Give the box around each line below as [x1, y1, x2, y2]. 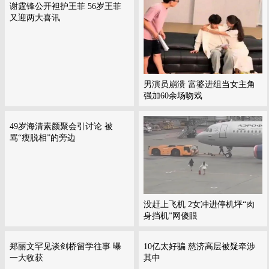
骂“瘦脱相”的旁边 [10, 133, 76, 142]
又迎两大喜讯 [10, 13, 60, 22]
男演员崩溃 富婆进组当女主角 [143, 80, 255, 89]
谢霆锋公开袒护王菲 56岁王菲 [10, 2, 121, 11]
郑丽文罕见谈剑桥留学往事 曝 [10, 242, 121, 251]
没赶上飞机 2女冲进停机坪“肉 [143, 200, 255, 209]
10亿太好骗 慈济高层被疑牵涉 [143, 242, 255, 251]
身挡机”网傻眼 [143, 211, 198, 220]
